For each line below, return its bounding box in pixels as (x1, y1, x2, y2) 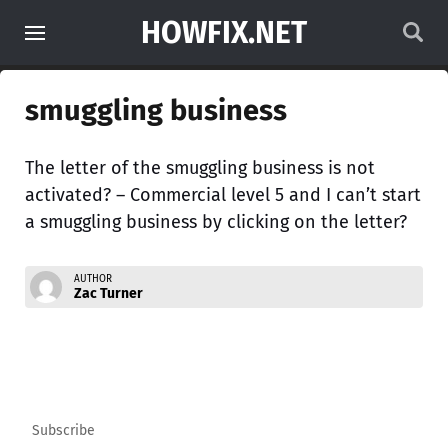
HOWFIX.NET (141, 15, 307, 51)
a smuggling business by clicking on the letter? (25, 211, 407, 233)
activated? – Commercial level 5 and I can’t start (25, 184, 421, 206)
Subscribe (32, 422, 95, 439)
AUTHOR (74, 272, 112, 285)
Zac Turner (74, 284, 143, 302)
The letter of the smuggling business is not (25, 157, 375, 179)
